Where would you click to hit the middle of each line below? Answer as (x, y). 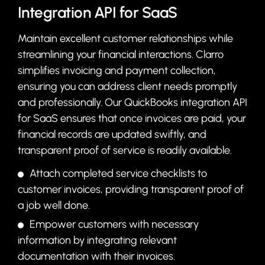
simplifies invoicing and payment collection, (117, 70)
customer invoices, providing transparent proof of (130, 189)
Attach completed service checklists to (118, 173)
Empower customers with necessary (114, 224)
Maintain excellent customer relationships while (125, 38)
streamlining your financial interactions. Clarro (120, 54)
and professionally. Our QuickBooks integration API (132, 102)
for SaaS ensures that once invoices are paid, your (132, 118)
